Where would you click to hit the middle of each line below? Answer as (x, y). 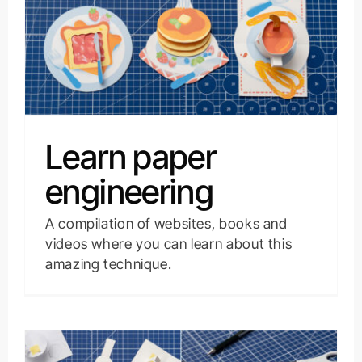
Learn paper (130, 157)
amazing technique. (108, 264)
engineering (129, 192)
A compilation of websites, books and (166, 224)
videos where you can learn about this (168, 244)
